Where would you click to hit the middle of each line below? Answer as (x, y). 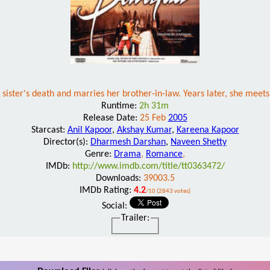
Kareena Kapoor (208, 130)
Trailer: (135, 218)
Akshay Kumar (144, 130)
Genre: (99, 154)
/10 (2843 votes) (168, 191)
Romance (164, 154)
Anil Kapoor (89, 130)
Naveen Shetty (199, 142)
